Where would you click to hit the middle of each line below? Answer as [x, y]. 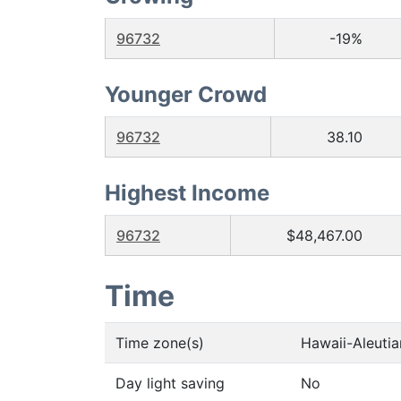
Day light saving [170, 383]
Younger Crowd [186, 94]
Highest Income [187, 193]
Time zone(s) [160, 343]
